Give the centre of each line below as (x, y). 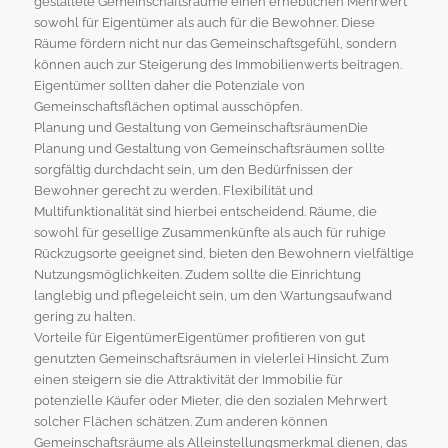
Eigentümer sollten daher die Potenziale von (169, 86)
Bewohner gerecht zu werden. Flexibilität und (173, 191)
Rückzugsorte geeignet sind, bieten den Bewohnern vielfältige (223, 254)
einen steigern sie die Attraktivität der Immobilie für (188, 380)
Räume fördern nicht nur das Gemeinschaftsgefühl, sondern (215, 44)
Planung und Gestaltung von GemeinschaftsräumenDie (200, 128)
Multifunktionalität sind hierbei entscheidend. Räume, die (205, 212)
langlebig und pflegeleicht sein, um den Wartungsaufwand (212, 296)
